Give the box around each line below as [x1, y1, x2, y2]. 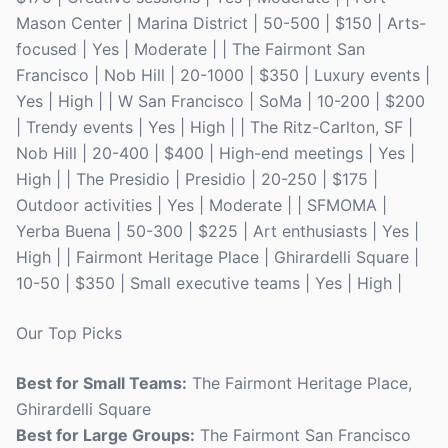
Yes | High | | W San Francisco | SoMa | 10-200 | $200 [16, 91, 425, 111]
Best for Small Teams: [16, 373, 187, 393]
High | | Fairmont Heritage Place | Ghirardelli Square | [16, 247, 419, 267]
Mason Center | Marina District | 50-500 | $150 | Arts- [16, 13, 426, 33]
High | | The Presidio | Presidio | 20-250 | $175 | [16, 169, 378, 189]
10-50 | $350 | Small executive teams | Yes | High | [16, 273, 402, 293]
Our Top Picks [16, 323, 122, 343]
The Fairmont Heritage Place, [187, 373, 412, 393]
